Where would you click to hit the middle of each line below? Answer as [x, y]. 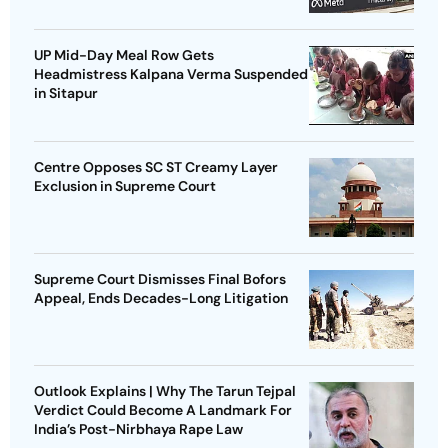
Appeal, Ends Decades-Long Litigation [161, 298]
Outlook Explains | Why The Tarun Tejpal [165, 391]
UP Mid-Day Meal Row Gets [124, 55]
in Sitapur [66, 93]
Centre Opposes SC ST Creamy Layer [156, 167]
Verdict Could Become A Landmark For [163, 410]
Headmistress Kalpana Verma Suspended [171, 74]
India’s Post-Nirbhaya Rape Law [138, 429]
